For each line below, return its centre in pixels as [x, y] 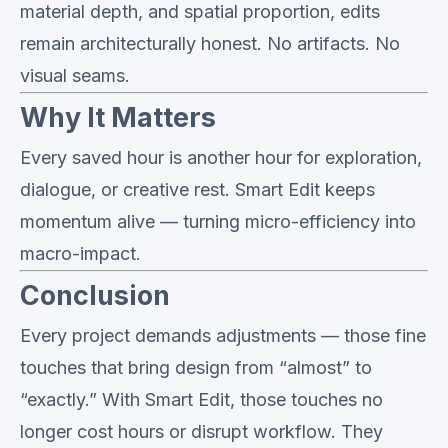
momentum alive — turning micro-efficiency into [218, 221]
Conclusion [95, 295]
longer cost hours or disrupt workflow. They [201, 431]
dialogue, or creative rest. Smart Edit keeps [197, 189]
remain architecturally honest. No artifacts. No [210, 43]
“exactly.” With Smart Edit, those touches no [201, 399]
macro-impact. [80, 253]
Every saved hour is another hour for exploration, [221, 157]
